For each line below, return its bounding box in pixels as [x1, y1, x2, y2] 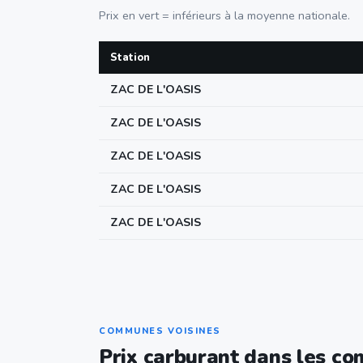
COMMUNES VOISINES [99, 325, 221, 337]
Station [110, 50, 150, 65]
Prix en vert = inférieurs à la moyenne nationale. [99, 7, 350, 23]
